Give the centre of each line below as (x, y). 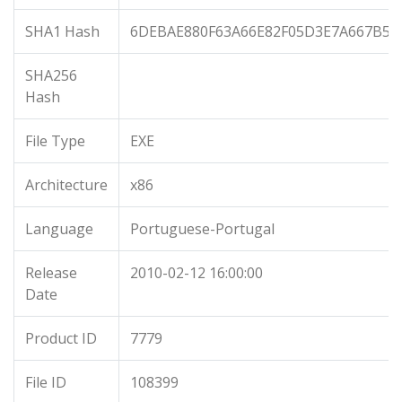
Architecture (66, 185)
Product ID (61, 338)
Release (51, 273)
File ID (46, 382)
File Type (55, 141)
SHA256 (51, 75)
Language (59, 229)
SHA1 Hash (62, 31)
